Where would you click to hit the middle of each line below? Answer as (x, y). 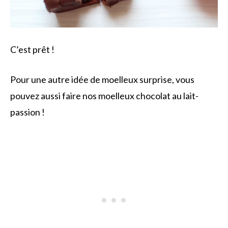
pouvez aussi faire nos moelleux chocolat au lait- (104, 96)
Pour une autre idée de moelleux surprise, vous (102, 80)
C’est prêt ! (32, 50)
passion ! (27, 112)
